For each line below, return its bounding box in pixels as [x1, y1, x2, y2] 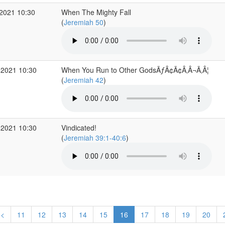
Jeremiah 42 [63, 75, 103, 85]
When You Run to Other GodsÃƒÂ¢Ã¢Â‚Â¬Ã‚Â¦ [61, 65, 209, 75]
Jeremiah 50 [63, 17, 103, 27]
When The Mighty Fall [61, 7, 131, 17]
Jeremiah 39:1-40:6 [63, 133, 126, 143]
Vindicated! [61, 123, 96, 133]
